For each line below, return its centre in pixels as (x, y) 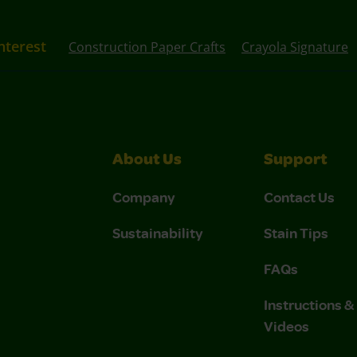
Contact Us (299, 196)
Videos (286, 326)
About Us (147, 161)
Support (296, 161)
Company (144, 196)
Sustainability (158, 232)
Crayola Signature (295, 47)
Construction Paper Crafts (147, 47)
